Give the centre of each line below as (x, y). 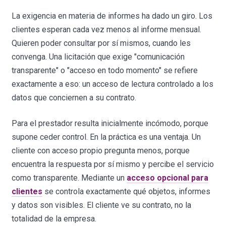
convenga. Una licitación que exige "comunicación (98, 57)
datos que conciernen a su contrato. (74, 98)
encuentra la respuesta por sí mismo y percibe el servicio (113, 164)
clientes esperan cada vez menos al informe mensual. (107, 30)
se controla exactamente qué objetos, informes (127, 192)
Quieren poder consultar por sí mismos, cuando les (101, 43)
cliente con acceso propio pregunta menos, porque (101, 151)
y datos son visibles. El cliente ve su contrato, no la (102, 205)
